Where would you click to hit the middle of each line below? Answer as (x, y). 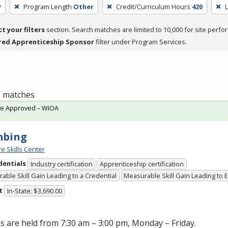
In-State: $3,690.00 (34, 191)
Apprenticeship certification (142, 164)
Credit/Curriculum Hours (153, 6)
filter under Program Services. (140, 41)
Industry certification (61, 164)
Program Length (47, 6)
